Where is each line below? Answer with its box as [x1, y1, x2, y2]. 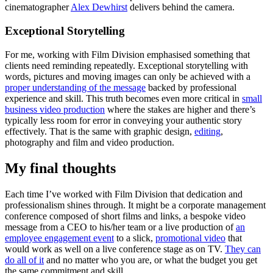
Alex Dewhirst [71, 2, 127, 13]
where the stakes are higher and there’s [105, 104, 255, 115]
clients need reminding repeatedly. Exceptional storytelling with [5, 60, 248, 71]
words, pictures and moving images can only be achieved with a [5, 71, 250, 82]
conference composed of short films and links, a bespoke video [5, 210, 246, 221]
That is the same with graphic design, [49, 126, 194, 136]
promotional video [155, 232, 225, 243]
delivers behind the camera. [127, 2, 235, 13]
